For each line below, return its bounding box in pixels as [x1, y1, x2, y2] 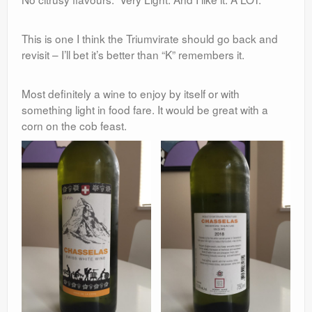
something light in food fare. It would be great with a [22, 102, 268, 118]
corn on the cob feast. [22, 118, 127, 134]
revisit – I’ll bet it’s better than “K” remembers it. [22, 47, 244, 63]
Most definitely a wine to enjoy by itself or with [22, 86, 240, 102]
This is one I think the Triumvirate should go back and [22, 31, 278, 47]
